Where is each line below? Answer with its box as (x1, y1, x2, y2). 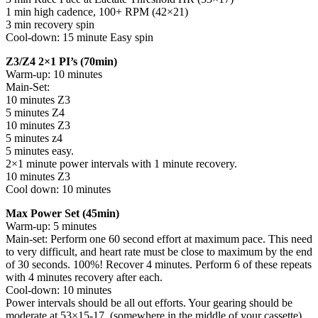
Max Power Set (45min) (6, 207, 119, 219)
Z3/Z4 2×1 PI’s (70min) (6, 55, 117, 67)
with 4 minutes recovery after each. (6, 270, 163, 283)
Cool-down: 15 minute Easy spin (6, 31, 153, 43)
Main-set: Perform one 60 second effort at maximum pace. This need (6, 232, 312, 245)
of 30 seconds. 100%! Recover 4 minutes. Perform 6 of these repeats (6, 258, 312, 270)
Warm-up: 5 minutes (6, 219, 97, 232)
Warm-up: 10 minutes (6, 67, 102, 80)
